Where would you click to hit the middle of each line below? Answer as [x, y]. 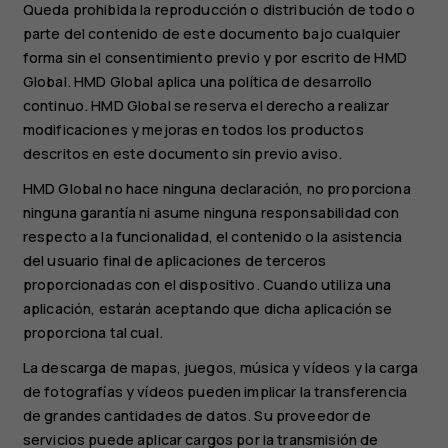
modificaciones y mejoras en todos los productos [193, 130]
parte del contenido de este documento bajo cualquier [211, 34]
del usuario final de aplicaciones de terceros [174, 261]
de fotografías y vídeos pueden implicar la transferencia [214, 391]
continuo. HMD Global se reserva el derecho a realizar [206, 106]
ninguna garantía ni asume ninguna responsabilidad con [211, 213]
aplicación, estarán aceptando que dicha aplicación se [207, 309]
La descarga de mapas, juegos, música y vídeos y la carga [220, 367]
